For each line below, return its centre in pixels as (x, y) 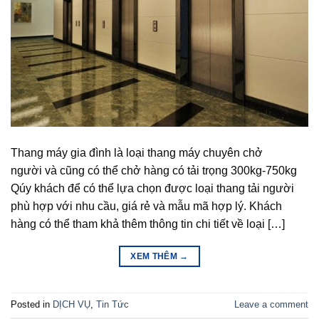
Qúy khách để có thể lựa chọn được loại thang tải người (152, 188)
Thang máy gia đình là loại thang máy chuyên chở (137, 152)
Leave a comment (271, 305)
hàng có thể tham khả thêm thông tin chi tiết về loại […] (148, 224)
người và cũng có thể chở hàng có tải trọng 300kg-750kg (154, 170)
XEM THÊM (155, 256)
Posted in (32, 305)
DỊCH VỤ (72, 305)
